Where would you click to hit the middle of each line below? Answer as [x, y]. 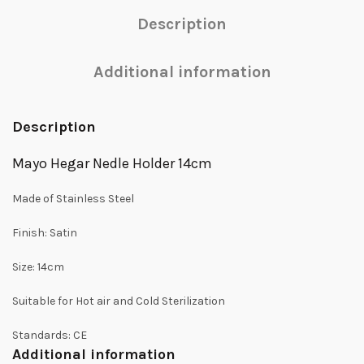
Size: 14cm [38, 267]
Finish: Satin [45, 233]
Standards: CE [50, 335]
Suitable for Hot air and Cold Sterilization [119, 301]
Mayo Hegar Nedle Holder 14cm [112, 163]
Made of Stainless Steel [73, 199]
